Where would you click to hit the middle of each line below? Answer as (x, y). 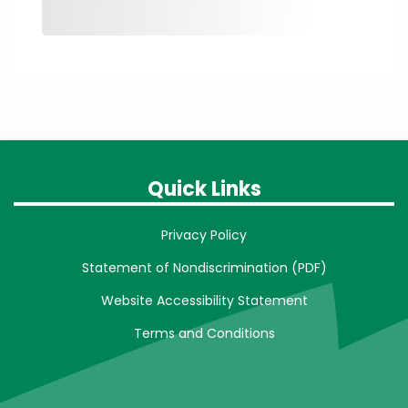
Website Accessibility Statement (204, 300)
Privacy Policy (204, 235)
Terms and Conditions (204, 333)
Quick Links (204, 189)
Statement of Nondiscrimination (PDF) (204, 267)
